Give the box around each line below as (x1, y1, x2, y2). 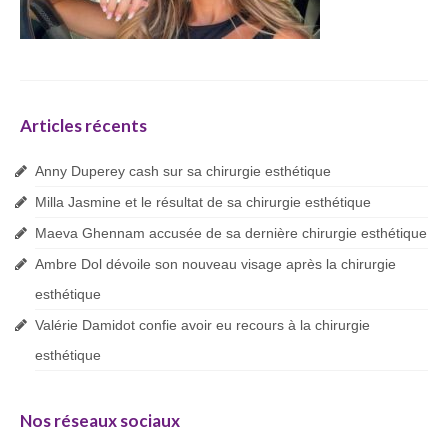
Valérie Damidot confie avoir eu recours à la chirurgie (35, 317, 370, 333)
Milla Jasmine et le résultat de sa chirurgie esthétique (35, 194, 371, 210)
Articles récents (20, 115, 147, 136)
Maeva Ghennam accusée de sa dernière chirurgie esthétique (35, 225, 427, 241)
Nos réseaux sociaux (20, 410, 180, 431)
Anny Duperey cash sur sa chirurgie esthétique (35, 163, 331, 179)
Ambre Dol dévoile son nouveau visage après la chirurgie (35, 256, 396, 272)
